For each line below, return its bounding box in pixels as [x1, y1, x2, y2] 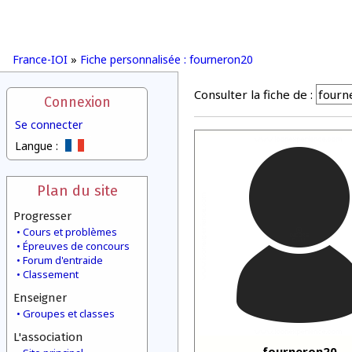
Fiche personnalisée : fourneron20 [80, 52, 253, 67]
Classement [23, 267, 79, 281]
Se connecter [15, 117, 82, 132]
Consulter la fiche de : [194, 86, 313, 102]
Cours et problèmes [23, 225, 117, 239]
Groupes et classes [23, 306, 115, 321]
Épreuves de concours [23, 239, 130, 253]
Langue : [15, 138, 58, 153]
